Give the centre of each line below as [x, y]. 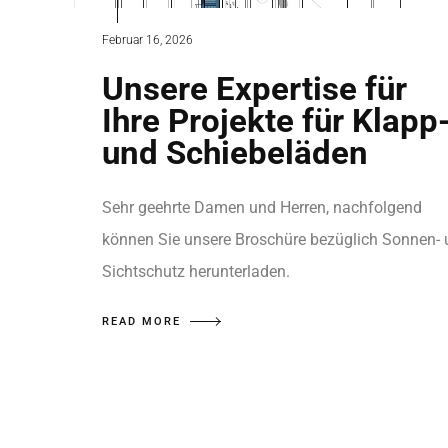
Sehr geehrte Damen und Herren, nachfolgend [262, 207]
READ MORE [141, 321]
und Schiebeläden [235, 152]
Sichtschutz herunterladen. [196, 271]
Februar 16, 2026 [147, 40]
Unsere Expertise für [254, 88]
